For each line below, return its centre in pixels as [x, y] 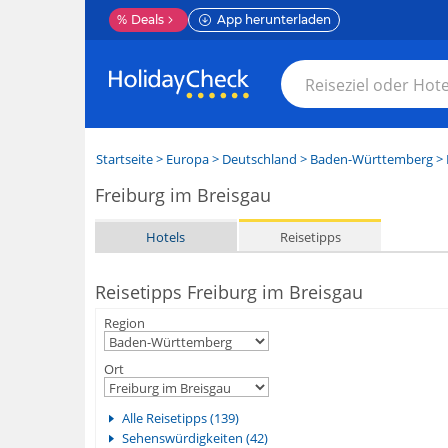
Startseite [124, 159]
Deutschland [259, 159]
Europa [187, 159]
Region [124, 323]
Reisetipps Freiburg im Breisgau [228, 292]
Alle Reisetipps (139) [180, 418]
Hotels [166, 236]
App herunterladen [273, 19]
